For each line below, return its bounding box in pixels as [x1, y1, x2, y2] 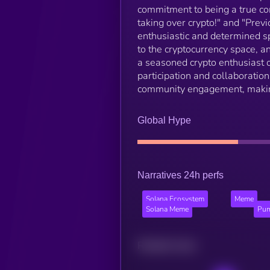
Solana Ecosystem [145, 194, 204, 204]
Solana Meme [145, 204, 189, 215]
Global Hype [137, 115, 191, 125]
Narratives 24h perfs [137, 169, 224, 180]
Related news [137, 240, 196, 251]
